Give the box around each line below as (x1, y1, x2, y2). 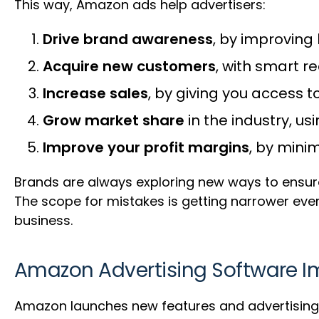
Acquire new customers (43, 56, 216, 76)
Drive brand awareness (43, 28, 213, 49)
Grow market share (43, 110, 184, 130)
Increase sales (43, 83, 148, 103)
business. (14, 211, 73, 229)
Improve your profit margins (43, 137, 249, 157)
